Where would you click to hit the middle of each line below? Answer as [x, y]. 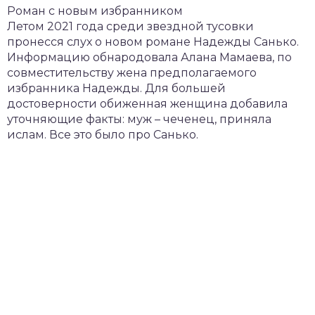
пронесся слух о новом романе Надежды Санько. [153, 41]
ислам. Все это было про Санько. [103, 134]
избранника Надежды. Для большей [116, 88]
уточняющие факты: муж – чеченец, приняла [139, 119]
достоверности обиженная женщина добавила [147, 103]
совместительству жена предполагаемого [132, 72]
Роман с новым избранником [95, 11]
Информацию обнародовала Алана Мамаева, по [149, 57]
